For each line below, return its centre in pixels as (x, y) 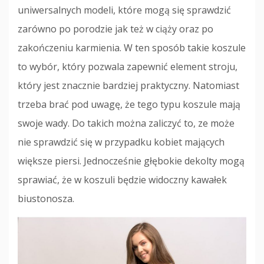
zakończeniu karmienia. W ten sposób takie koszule (132, 48)
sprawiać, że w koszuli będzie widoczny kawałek (122, 180)
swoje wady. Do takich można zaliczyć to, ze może (126, 123)
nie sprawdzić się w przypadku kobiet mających (121, 142)
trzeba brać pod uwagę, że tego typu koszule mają (129, 105)
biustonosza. (46, 199)
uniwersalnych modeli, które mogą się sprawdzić (124, 10)
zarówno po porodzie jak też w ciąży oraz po (115, 29)
